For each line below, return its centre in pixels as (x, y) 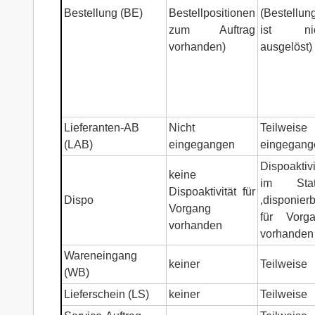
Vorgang (189, 208)
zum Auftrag (212, 30)
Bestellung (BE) (103, 13)
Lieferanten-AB (101, 127)
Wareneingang (100, 255)
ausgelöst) (286, 46)
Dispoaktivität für (212, 191)
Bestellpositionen (212, 13)
